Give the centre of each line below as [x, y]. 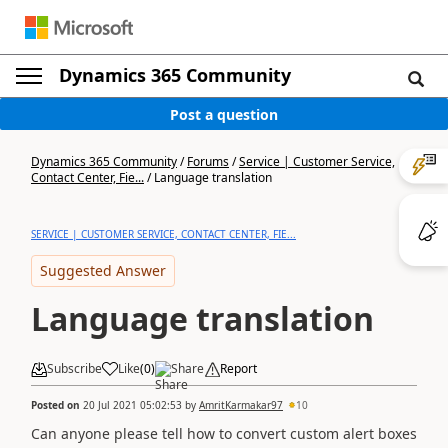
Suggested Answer [103, 270]
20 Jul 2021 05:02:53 [132, 404]
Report [238, 368]
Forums [208, 161]
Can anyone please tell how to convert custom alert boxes [224, 433]
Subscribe [74, 368]
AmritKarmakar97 [241, 404]
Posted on [57, 404]
